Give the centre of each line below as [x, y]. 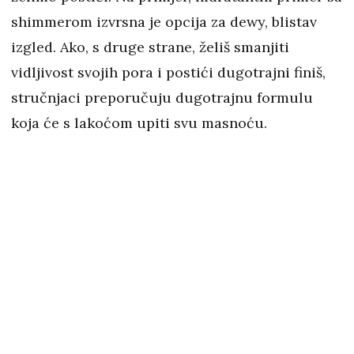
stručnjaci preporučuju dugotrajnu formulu [162, 98]
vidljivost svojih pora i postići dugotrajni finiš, [168, 73]
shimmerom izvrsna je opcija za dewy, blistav [164, 22]
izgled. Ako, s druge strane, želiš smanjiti [150, 47]
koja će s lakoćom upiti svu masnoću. [139, 123]
